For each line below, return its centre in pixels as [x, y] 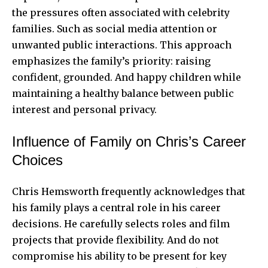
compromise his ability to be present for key [119, 256]
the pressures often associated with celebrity [121, 12]
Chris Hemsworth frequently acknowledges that [129, 191]
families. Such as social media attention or [115, 28]
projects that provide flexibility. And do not [115, 240]
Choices [37, 160]
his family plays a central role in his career [116, 207]
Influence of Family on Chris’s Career [129, 141]
